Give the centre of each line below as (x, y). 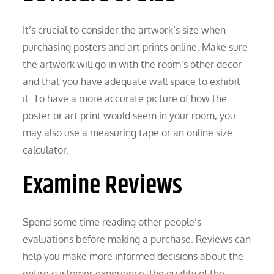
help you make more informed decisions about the (133, 256)
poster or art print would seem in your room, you (129, 115)
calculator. (46, 150)
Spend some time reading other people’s (112, 222)
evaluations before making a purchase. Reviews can (137, 239)
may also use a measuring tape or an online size (128, 132)
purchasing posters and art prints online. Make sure (135, 47)
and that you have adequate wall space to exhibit (132, 81)
